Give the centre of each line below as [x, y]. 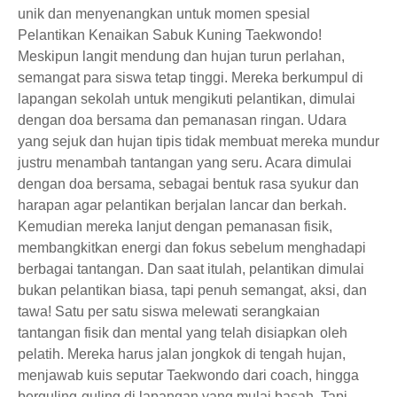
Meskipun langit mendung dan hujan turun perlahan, [181, 56]
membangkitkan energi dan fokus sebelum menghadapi [192, 248]
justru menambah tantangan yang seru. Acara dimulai [185, 163]
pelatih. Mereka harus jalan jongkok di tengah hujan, [182, 354]
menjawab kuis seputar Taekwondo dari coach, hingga [188, 375]
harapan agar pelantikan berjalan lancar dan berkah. [182, 205]
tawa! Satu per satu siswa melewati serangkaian [169, 311]
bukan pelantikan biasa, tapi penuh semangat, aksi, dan [192, 290]
